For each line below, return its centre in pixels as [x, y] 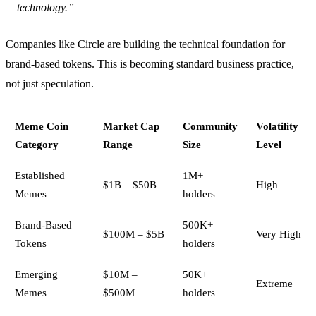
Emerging [36, 274]
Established [39, 175]
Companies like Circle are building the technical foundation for [145, 44]
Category [36, 144]
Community [210, 126]
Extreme [274, 283]
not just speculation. [50, 83]
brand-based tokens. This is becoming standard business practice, [150, 63]
